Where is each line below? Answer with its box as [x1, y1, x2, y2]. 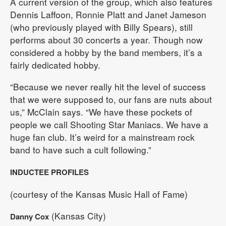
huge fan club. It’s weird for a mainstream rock [10, 130, 195, 143]
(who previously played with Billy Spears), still [10, 20, 193, 33]
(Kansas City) [49, 209, 106, 222]
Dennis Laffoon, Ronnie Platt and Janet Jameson [10, 8, 206, 21]
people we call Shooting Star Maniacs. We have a [10, 118, 208, 131]
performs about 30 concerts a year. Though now [10, 33, 203, 46]
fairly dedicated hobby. [10, 58, 100, 71]
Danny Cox [10, 210, 49, 222]
